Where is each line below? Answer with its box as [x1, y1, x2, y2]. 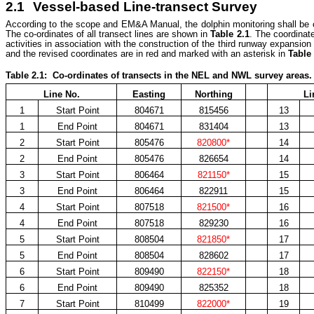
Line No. [43, 88, 80, 100]
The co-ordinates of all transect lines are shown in [6, 28, 211, 39]
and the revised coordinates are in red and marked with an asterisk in [6, 48, 288, 59]
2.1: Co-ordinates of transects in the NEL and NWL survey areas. [32, 69, 312, 81]
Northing [194, 88, 233, 100]
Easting [132, 88, 165, 100]
